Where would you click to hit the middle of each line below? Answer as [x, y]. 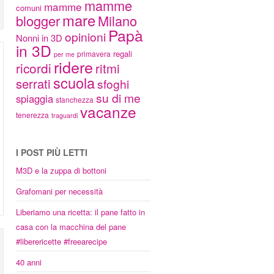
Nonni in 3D [39, 38]
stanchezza [75, 99]
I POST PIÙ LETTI [52, 152]
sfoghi [113, 83]
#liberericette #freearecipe [61, 241]
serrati [33, 83]
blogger [38, 20]
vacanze [108, 112]
